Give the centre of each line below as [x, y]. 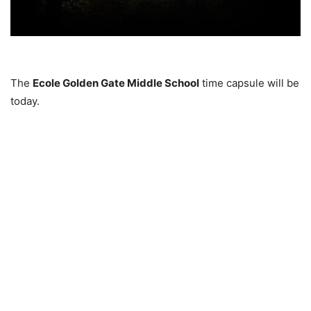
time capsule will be [249, 83]
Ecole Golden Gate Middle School [116, 83]
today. [25, 101]
